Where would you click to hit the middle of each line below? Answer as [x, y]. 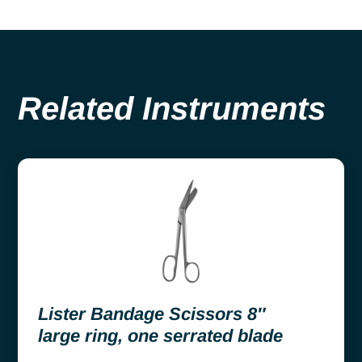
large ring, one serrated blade [160, 335]
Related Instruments [172, 108]
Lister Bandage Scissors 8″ [152, 314]
